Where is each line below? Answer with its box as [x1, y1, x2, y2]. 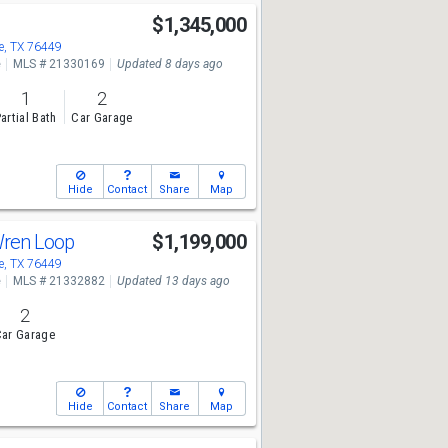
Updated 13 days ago [116, 274, 230, 288]
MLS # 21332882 [12, 274, 105, 288]
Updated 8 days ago [116, 57, 223, 71]
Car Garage [71, 110, 133, 126]
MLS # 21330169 [12, 57, 105, 71]
